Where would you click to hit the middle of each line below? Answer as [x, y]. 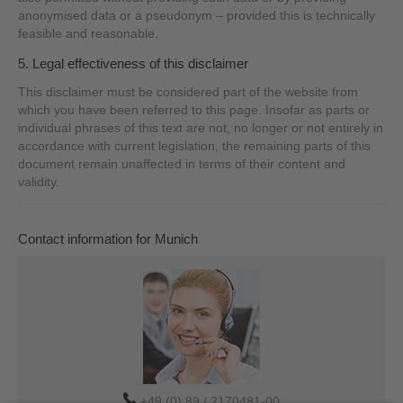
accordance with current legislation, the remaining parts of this [195, 146]
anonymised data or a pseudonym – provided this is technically [197, 16]
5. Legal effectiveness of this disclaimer [134, 63]
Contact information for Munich [108, 239]
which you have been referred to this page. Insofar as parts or [194, 110]
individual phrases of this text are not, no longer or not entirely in [201, 128]
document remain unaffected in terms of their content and [182, 164]
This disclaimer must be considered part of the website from [188, 92]
